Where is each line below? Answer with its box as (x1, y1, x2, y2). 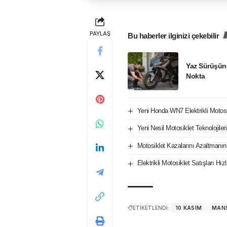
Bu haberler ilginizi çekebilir (128, 31, 219, 40)
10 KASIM (176, 204, 202, 211)
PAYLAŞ (89, 29, 110, 37)
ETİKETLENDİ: (133, 204, 169, 211)
